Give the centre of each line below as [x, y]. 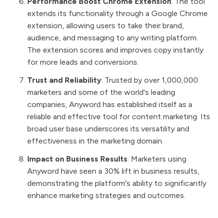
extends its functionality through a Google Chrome [118, 14]
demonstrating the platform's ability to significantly [117, 183]
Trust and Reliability [64, 80]
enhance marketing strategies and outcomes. [106, 196]
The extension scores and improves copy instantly [115, 50]
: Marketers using [157, 159]
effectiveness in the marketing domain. [95, 141]
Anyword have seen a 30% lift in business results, [113, 171]
